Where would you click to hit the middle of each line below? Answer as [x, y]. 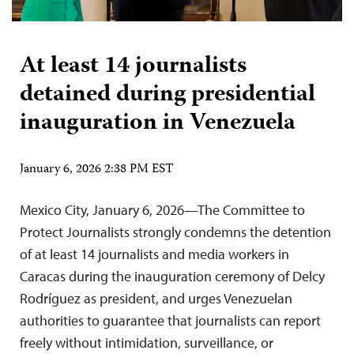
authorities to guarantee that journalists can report [170, 320]
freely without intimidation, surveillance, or [147, 342]
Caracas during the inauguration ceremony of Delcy [172, 276]
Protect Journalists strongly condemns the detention [175, 232]
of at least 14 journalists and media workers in [154, 254]
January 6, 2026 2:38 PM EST [97, 169]
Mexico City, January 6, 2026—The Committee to [162, 209]
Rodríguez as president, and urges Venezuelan [156, 298]
